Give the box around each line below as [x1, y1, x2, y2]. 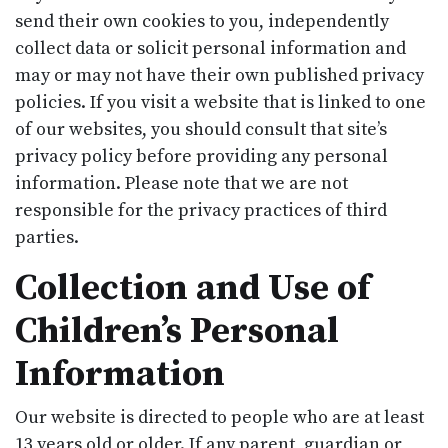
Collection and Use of [15, 265, 370, 311]
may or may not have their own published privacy [15, 63, 424, 87]
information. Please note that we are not [15, 171, 348, 195]
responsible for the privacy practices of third [15, 198, 387, 222]
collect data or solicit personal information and [15, 36, 406, 60]
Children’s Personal [15, 308, 339, 354]
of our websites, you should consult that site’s [15, 117, 387, 141]
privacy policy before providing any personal [15, 144, 388, 168]
